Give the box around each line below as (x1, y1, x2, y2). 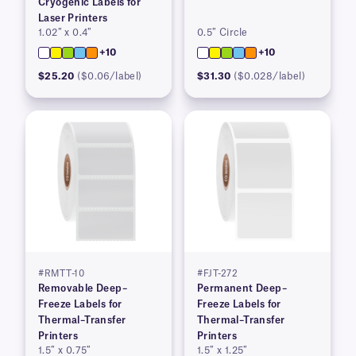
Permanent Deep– (197, 284, 287, 294)
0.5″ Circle (197, 28, 248, 38)
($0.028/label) (234, 72, 306, 82)
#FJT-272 (197, 269, 238, 279)
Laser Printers (38, 14, 108, 24)
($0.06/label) (77, 72, 142, 82)
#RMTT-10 (38, 269, 84, 279)
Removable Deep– (38, 284, 127, 294)
